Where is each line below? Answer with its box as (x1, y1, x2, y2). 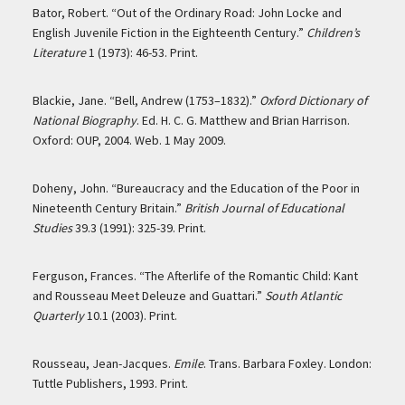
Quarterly (32, 307, 84, 325)
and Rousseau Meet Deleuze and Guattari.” (32, 287, 265, 305)
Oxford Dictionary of (259, 92, 367, 109)
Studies (32, 220, 72, 237)
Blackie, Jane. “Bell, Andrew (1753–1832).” (32, 92, 259, 109)
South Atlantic (264, 287, 342, 305)
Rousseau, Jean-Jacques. (32, 355, 174, 372)
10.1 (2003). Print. (83, 307, 177, 325)
